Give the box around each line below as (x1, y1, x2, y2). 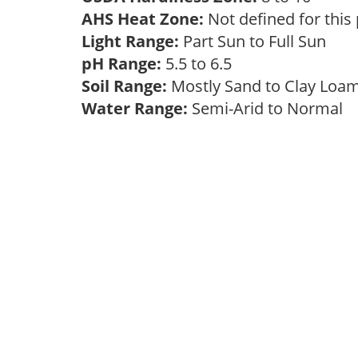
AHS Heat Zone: (82, 8, 204, 30)
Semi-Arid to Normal (188, 97, 351, 119)
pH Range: (82, 53, 161, 74)
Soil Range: (82, 75, 167, 97)
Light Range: (82, 30, 179, 52)
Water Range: (82, 97, 188, 119)
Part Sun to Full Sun (179, 30, 334, 52)
